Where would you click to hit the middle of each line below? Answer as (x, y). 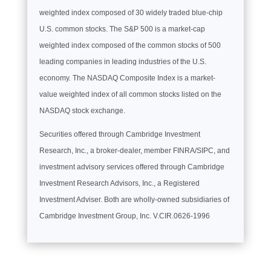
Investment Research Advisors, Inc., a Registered (119, 183)
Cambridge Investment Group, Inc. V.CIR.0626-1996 (124, 216)
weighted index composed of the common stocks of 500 (130, 45)
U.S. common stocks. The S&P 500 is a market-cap (122, 29)
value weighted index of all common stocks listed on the (130, 94)
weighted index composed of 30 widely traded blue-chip (131, 12)
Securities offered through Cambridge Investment (119, 134)
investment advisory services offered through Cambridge (132, 167)
